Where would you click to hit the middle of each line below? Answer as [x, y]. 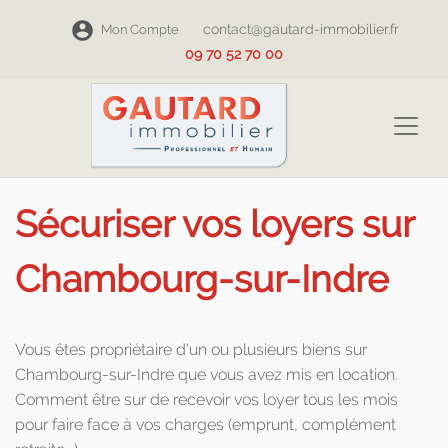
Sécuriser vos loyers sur [214, 224]
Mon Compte [139, 29]
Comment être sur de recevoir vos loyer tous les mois [206, 399]
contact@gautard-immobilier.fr [300, 29]
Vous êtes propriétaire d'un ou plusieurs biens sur [191, 349]
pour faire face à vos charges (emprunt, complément [205, 424]
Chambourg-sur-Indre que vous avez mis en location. [206, 374]
